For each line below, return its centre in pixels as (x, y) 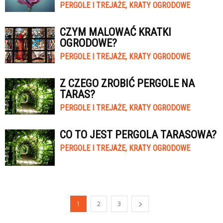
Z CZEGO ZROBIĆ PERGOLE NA (127, 83)
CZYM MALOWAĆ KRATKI (115, 32)
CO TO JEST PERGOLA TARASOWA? (138, 135)
